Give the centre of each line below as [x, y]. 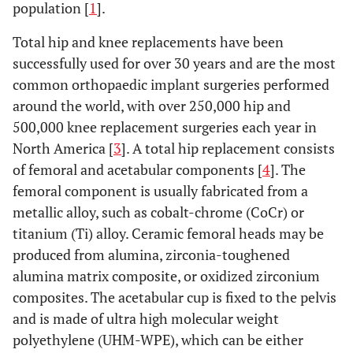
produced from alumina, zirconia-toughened [151, 255]
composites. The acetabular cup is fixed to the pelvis [175, 297]
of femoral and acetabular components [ [137, 169]
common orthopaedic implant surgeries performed [171, 84]
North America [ [63, 148]
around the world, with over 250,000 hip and [152, 106]
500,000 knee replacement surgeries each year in [165, 127]
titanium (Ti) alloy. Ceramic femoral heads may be [168, 233]
